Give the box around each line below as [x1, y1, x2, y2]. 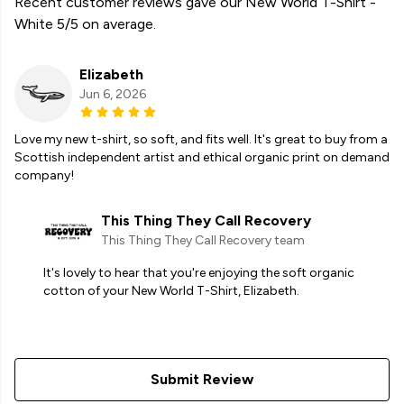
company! [14, 168, 74, 184]
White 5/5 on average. [14, 15, 156, 33]
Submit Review [151, 371, 253, 389]
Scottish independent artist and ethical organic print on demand [14, 150, 390, 166]
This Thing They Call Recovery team [101, 233, 305, 249]
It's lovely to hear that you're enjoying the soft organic [43, 265, 354, 281]
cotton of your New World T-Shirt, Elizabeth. [43, 283, 299, 299]
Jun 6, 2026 [79, 87, 146, 103]
